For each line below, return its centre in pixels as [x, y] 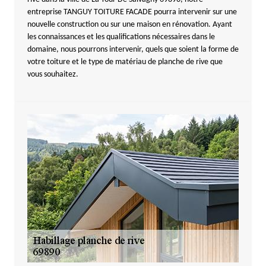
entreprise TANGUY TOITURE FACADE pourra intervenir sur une [132, 12]
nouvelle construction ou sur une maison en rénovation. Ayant [129, 25]
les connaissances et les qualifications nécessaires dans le [121, 37]
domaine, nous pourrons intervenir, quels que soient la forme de [133, 50]
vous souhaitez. [53, 75]
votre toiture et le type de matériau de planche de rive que [125, 62]
